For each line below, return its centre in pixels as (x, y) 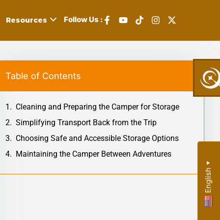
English (208, 180)
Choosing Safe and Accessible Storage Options (97, 138)
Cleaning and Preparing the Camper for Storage (97, 107)
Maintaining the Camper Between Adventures (94, 154)
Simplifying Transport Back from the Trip (86, 122)
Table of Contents (43, 76)
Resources (27, 20)
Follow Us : (83, 20)
